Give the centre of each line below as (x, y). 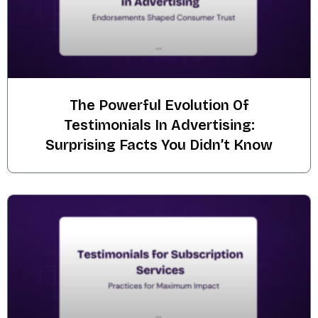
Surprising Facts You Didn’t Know (159, 144)
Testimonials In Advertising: (159, 125)
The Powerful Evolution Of (159, 105)
